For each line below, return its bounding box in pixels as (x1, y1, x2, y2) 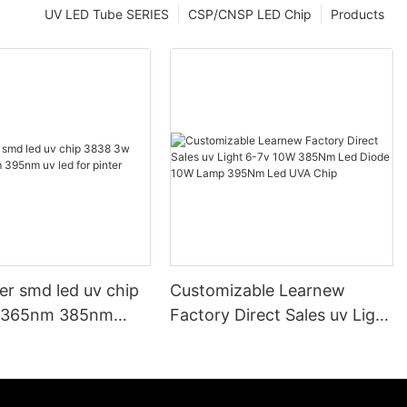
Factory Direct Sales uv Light (170, 305, 392, 325)
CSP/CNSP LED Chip (188, 6, 312, 23)
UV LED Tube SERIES (45, 6, 169, 23)
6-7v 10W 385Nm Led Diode (170, 330, 387, 350)
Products (331, 6, 384, 23)
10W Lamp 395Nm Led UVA (170, 354, 382, 374)
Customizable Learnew (170, 281, 346, 301)
